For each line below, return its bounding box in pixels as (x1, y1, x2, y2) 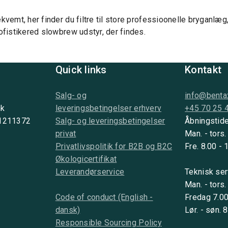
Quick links (55, 63, 107, 76)
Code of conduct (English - (55, 192, 153, 202)
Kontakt (185, 63, 222, 76)
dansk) (55, 205, 80, 215)
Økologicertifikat (55, 154, 117, 164)
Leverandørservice (55, 166, 125, 177)
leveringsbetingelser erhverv (55, 103, 162, 113)
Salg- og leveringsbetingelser (55, 116, 165, 126)
